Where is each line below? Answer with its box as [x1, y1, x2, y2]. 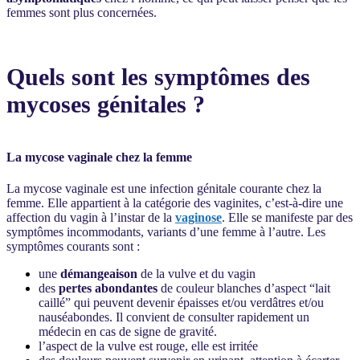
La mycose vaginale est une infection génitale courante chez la [6, 181, 321, 195]
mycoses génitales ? [6, 91, 205, 118]
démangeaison [60, 266, 141, 280]
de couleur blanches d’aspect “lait [161, 280, 330, 295]
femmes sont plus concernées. [6, 5, 157, 19]
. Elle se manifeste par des [222, 210, 353, 224]
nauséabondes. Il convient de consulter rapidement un [39, 309, 309, 324]
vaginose [175, 210, 222, 224]
